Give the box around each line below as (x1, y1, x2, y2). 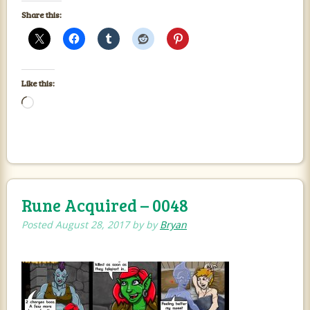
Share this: (21, 8, 62, 20)
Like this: (21, 77, 55, 89)
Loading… (33, 95, 77, 109)
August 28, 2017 (55, 217, 129, 231)
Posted (21, 217, 55, 231)
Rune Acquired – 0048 (21, 193, 188, 217)
